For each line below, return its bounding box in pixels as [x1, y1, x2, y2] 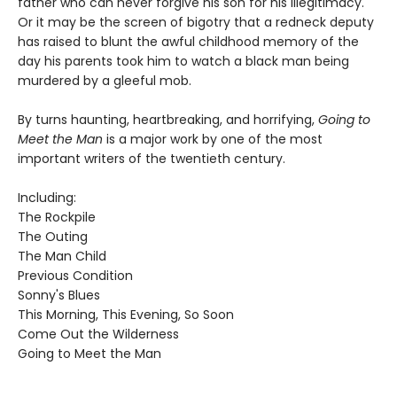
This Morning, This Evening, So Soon [18, 305, 234, 323]
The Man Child [18, 246, 106, 265]
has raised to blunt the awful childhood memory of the [18, 32, 359, 51]
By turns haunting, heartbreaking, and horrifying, [18, 110, 318, 128]
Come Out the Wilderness [18, 324, 179, 343]
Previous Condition [18, 266, 133, 284]
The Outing [18, 227, 88, 245]
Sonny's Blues [18, 285, 100, 304]
